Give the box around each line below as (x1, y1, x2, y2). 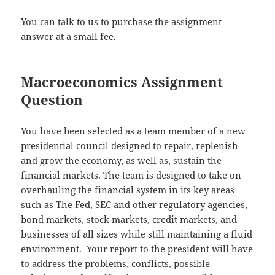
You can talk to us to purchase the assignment (21, 15, 222, 28)
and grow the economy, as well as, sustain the (21, 154, 222, 167)
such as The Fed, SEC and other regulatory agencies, (21, 198, 248, 211)
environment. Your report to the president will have (21, 242, 254, 255)
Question (21, 90, 83, 109)
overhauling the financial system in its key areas (21, 184, 235, 196)
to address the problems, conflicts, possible (21, 257, 211, 270)
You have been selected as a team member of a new (21, 125, 246, 137)
